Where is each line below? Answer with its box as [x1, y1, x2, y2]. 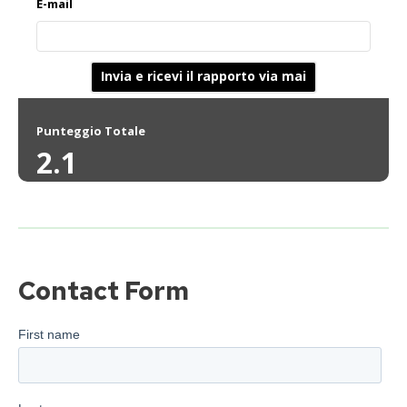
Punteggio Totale [36, 123, 145, 140]
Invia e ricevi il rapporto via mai [101, 67, 306, 85]
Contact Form [18, 273, 189, 309]
